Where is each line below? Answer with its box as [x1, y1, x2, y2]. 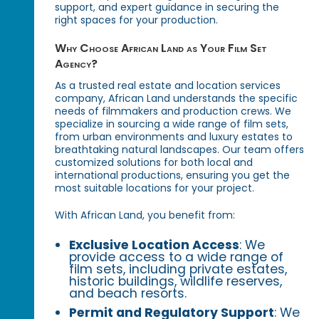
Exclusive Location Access [69, 236, 240, 254]
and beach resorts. [69, 285, 187, 303]
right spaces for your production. [55, 13, 219, 28]
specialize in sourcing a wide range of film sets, [55, 117, 289, 132]
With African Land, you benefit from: [55, 208, 236, 223]
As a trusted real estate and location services [55, 78, 281, 93]
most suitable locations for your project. [55, 181, 255, 196]
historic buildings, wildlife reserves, [69, 273, 283, 291]
